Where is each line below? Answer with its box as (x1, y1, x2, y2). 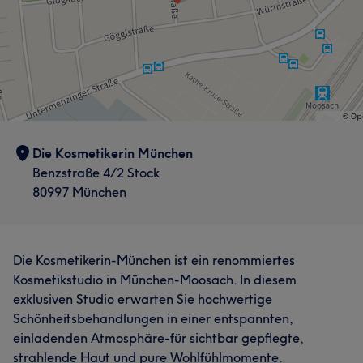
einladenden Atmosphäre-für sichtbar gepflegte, (13, 330, 304, 346)
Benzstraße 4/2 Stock (32, 164, 160, 181)
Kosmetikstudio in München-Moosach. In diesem (13, 271, 297, 288)
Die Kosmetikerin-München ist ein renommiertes (13, 252, 295, 268)
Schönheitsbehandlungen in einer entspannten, (13, 310, 293, 327)
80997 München (32, 184, 126, 200)
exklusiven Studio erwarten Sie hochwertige (13, 291, 272, 307)
